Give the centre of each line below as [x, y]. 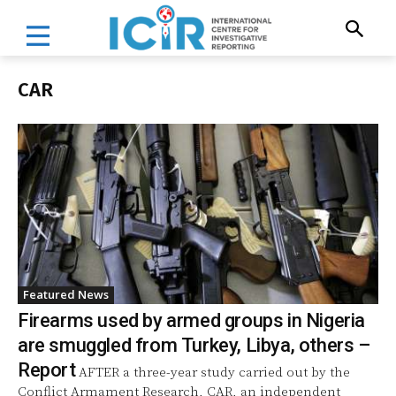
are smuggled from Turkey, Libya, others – [194, 345]
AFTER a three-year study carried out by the [214, 372]
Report [47, 369]
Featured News [66, 294]
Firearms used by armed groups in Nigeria [191, 320]
